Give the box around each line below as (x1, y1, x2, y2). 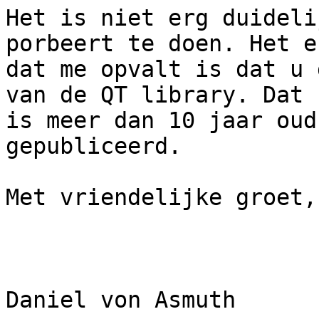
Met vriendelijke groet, (6, 184, 317, 211)
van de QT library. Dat (6, 82, 303, 108)
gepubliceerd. (6, 133, 195, 159)
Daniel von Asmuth (6, 287, 236, 313)
